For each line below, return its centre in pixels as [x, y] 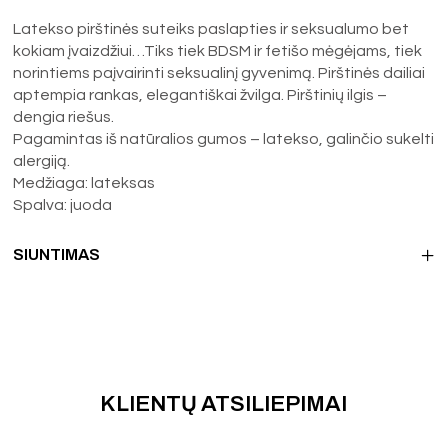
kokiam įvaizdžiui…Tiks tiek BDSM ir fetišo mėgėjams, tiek [218, 50]
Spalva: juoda [63, 204]
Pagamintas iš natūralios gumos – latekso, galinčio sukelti [224, 138]
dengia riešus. [64, 116]
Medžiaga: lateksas [84, 182]
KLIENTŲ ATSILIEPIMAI [224, 403]
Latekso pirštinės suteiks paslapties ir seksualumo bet [211, 28]
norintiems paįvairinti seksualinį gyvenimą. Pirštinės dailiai [219, 72]
